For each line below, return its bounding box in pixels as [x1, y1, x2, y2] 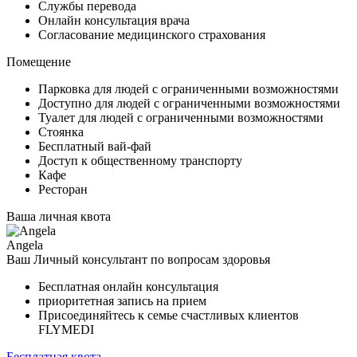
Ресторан [38, 182, 88, 196]
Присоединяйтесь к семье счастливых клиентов [38, 308, 299, 322]
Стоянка [38, 124, 84, 139]
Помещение [6, 54, 71, 69]
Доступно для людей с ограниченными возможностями [38, 96, 340, 110]
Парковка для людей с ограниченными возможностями [38, 81, 339, 96]
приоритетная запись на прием [38, 293, 206, 308]
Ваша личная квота [6, 209, 111, 223]
